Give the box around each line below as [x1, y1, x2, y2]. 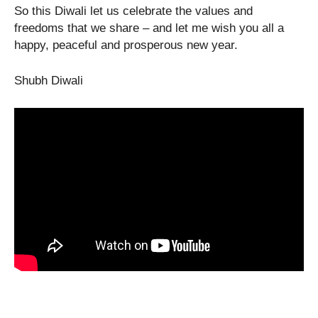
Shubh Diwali [14, 74, 83, 88]
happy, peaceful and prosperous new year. [14, 38, 238, 53]
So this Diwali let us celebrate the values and [14, 4, 253, 18]
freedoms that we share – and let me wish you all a [14, 21, 284, 35]
